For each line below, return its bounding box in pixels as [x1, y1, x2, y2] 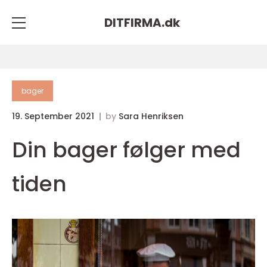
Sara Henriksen [119, 110, 184, 122]
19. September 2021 [12, 110, 97, 122]
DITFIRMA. [104, 14, 164, 31]
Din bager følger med [12, 135, 241, 165]
